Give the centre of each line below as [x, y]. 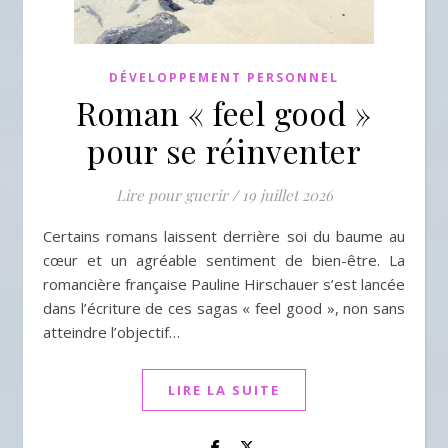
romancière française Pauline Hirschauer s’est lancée [224, 284]
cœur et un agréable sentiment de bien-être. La [224, 260]
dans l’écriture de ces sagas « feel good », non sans [224, 308]
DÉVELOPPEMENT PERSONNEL [224, 77]
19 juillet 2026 [287, 195]
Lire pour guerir [171, 195]
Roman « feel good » [224, 112]
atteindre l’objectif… [111, 332]
